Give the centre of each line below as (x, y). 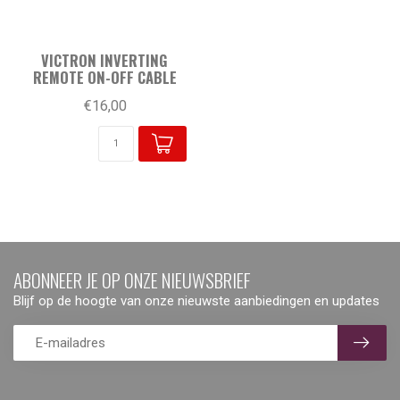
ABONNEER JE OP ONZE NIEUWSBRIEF (132, 279)
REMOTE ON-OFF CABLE (104, 77)
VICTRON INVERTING (104, 60)
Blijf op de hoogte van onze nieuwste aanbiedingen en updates (196, 300)
